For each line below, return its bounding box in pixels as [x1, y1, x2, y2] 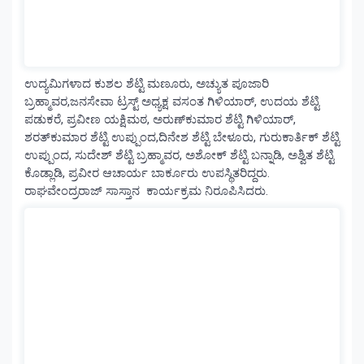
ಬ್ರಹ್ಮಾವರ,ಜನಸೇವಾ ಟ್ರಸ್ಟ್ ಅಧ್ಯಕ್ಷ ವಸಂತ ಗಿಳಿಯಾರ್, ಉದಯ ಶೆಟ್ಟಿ [24, 94, 319, 110]
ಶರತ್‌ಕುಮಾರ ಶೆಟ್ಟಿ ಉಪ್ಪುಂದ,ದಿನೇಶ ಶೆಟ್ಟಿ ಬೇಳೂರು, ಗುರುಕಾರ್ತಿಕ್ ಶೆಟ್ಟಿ [24, 130, 340, 145]
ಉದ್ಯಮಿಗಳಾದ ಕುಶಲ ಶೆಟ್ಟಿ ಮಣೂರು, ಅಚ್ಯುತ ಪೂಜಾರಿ [24, 76, 269, 92]
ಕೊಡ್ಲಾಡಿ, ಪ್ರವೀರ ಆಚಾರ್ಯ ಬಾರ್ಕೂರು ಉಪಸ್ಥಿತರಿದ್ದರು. [24, 166, 270, 181]
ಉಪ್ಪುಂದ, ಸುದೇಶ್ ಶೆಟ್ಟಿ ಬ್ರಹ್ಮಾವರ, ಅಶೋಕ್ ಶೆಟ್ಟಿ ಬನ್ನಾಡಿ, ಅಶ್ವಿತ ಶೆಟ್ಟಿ [24, 148, 334, 163]
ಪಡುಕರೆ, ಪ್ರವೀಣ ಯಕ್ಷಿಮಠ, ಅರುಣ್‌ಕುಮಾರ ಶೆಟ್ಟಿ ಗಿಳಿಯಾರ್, [24, 112, 296, 128]
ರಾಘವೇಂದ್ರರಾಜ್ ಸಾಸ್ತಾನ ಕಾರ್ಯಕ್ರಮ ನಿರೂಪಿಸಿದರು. [24, 184, 268, 199]
